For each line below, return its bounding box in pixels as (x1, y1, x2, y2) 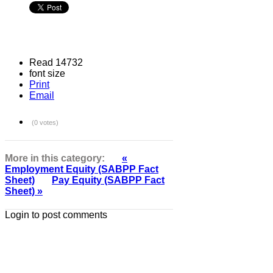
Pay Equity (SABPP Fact (52, 174, 165, 185)
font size (29, 68, 65, 79)
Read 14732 (29, 57, 83, 68)
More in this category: (5, 152, 105, 163)
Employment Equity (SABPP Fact (5, 163, 158, 174)
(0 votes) (32, 118, 58, 126)
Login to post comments (5, 209, 107, 220)
